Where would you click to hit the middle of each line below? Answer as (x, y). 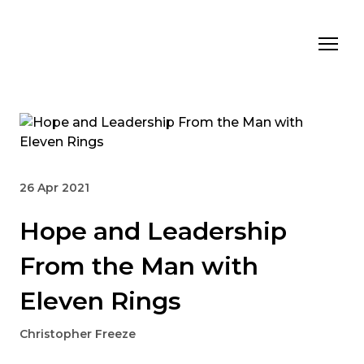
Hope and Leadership (153, 232)
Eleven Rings (100, 301)
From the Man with (139, 266)
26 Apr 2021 (54, 188)
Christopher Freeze (78, 334)
